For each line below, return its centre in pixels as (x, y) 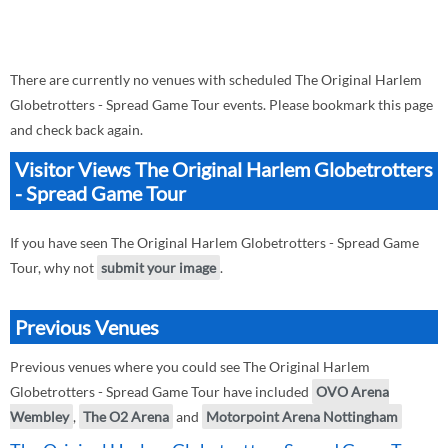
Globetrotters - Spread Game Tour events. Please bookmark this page (221, 104)
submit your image (158, 267)
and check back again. (76, 129)
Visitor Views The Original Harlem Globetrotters (224, 169)
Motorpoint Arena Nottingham (302, 416)
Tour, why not (53, 267)
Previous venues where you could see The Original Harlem (190, 366)
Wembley (39, 416)
